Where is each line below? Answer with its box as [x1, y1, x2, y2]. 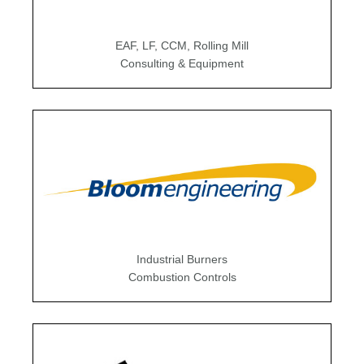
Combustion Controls [128, 270, 236, 284]
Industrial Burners [136, 252, 227, 266]
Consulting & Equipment [120, 56, 244, 70]
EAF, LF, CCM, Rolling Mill [115, 38, 249, 52]
